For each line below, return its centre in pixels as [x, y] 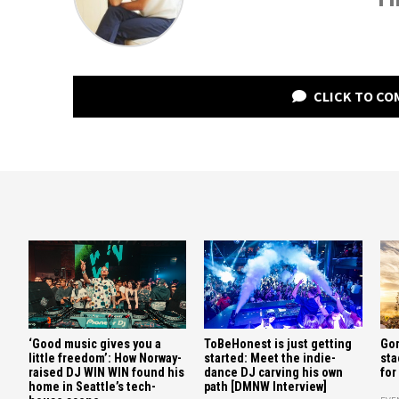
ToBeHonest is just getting [278, 345]
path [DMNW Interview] [266, 387]
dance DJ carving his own [274, 373]
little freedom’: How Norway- [105, 359]
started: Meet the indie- [270, 359]
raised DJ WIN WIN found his [106, 373]
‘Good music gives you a [95, 345]
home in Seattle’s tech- [92, 387]
